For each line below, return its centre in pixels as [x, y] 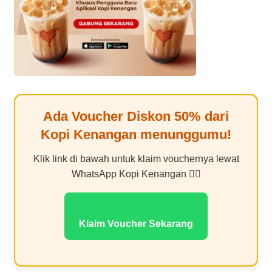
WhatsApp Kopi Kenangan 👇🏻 [136, 174]
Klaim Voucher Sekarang [136, 223]
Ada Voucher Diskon [109, 116]
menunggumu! [184, 134]
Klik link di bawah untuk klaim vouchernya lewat [136, 158]
